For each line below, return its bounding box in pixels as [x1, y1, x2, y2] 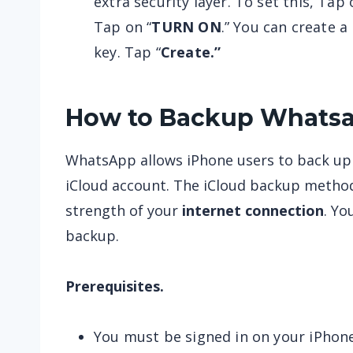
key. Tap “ [94, 43, 161, 61]
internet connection [182, 201, 324, 220]
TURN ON [151, 17, 221, 36]
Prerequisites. [65, 277, 164, 295]
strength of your [65, 201, 182, 220]
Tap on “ [94, 17, 152, 36]
